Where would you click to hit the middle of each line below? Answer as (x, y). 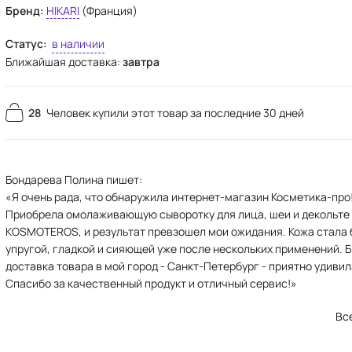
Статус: (27, 44)
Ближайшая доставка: (64, 62)
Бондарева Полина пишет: (74, 180)
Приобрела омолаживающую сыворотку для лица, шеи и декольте (178, 214)
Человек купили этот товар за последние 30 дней (176, 113)
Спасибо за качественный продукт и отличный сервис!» (152, 283)
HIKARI (63, 11)
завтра (141, 62)
